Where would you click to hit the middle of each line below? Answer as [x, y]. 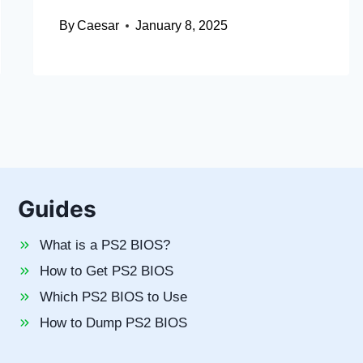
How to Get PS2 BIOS [106, 271]
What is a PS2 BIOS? [105, 245]
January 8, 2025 [181, 26]
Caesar [98, 26]
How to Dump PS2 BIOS [113, 323]
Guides [57, 209]
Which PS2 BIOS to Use [113, 297]
